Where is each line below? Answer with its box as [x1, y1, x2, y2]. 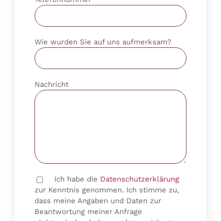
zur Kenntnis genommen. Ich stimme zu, [35, 185, 179, 195]
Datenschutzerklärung [100, 175, 179, 184]
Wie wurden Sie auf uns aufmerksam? [35, 37, 171, 47]
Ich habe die [52, 175, 100, 184]
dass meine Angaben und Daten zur [35, 196, 161, 206]
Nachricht [35, 80, 69, 89]
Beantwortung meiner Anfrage [35, 207, 142, 217]
